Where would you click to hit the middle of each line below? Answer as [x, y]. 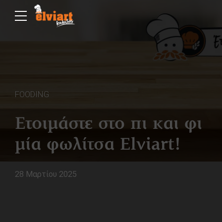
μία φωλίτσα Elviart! [98, 145]
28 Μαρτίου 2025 [46, 174]
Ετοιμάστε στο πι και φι [109, 124]
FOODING [32, 94]
